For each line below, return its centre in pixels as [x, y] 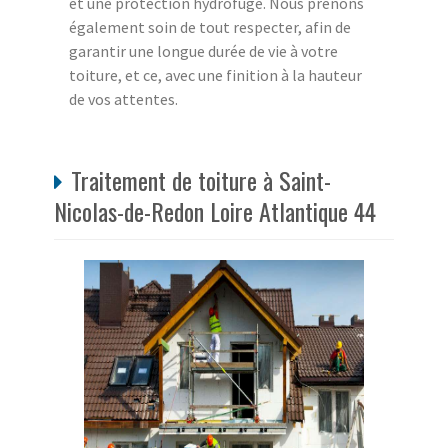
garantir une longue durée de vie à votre [203, 51]
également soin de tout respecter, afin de [210, 27]
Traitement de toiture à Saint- [201, 180]
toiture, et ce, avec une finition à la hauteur [215, 75]
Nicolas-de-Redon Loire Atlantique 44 [215, 211]
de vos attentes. [123, 99]
